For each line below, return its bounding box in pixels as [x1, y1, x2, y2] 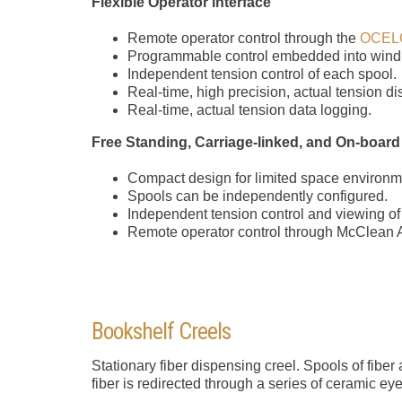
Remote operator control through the [127, 31, 360, 47]
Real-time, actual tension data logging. [127, 102, 371, 118]
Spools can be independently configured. [127, 188, 388, 205]
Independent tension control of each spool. [127, 66, 397, 83]
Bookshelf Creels [91, 318, 231, 345]
